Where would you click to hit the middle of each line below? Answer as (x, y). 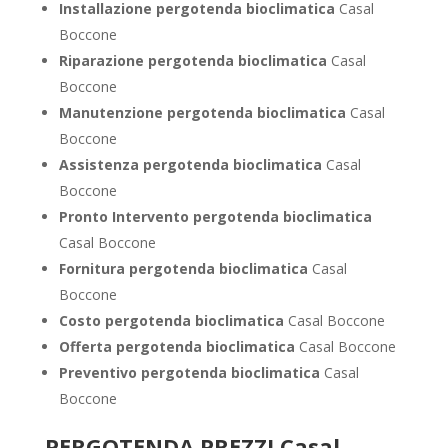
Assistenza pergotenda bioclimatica (192, 164)
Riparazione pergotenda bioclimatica (194, 60)
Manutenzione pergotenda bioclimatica (204, 112)
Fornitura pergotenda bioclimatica (185, 268)
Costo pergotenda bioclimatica (173, 320)
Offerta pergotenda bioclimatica (178, 346)
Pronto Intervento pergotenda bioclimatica (215, 216)
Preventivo (99, 372)
